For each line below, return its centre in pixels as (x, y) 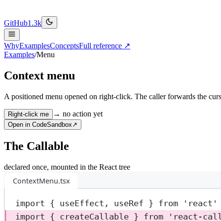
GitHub (16, 23)
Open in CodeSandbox (40, 124)
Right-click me (28, 114)
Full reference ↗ (105, 46)
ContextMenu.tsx (41, 181)
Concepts (64, 46)
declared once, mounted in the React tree (67, 167)
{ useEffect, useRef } (102, 203)
